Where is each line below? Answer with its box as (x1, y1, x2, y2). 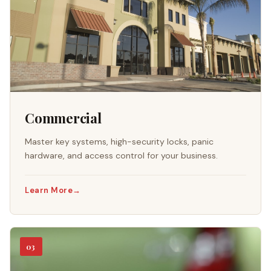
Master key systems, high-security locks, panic (25, 135, 214, 147)
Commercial (25, 108, 102, 127)
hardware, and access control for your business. (25, 149, 218, 161)
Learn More (25, 185, 73, 196)
